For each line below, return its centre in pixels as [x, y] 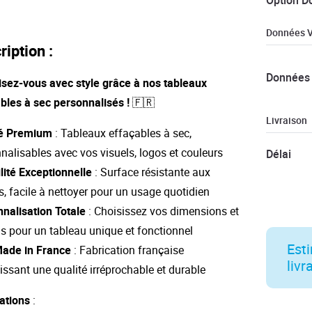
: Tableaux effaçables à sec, [122, 133]
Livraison [286, 120]
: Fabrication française [127, 250]
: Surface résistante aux [151, 172]
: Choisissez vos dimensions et [162, 211]
